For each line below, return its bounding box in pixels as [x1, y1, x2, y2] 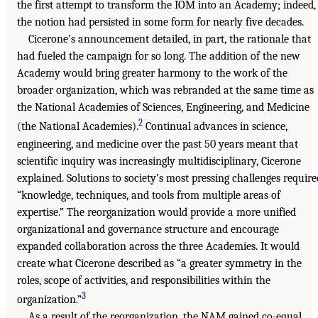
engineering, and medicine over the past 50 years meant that [17, 137, 298, 150]
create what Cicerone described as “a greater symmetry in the [17, 256, 302, 270]
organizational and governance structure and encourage [17, 222, 279, 236]
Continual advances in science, [143, 120, 287, 133]
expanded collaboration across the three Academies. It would [17, 239, 300, 253]
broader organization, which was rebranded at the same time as [17, 84, 314, 97]
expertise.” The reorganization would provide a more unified [17, 205, 296, 219]
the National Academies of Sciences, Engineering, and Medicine [17, 101, 309, 114]
